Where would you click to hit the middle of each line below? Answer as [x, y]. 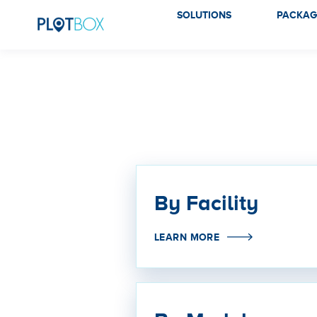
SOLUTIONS [204, 15]
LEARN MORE [187, 237]
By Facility [209, 203]
